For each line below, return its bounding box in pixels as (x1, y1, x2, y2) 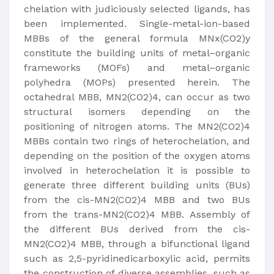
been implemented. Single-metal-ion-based (24, 18, 250, 29)
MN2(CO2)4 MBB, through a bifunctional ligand (24, 238, 250, 250)
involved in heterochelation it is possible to (24, 165, 250, 176)
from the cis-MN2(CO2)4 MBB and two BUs (24, 194, 250, 206)
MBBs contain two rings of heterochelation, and (24, 135, 250, 147)
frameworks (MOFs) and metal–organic (24, 62, 250, 73)
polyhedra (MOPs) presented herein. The (24, 76, 250, 88)
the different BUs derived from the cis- (24, 223, 250, 235)
